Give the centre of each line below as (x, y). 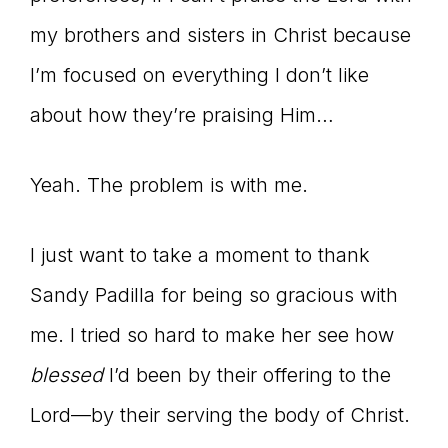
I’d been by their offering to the (247, 375)
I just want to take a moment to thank (200, 255)
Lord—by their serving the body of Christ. (220, 415)
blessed (66, 375)
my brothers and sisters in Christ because (220, 35)
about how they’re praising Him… (182, 115)
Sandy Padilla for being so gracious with (214, 295)
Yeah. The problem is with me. (169, 185)
